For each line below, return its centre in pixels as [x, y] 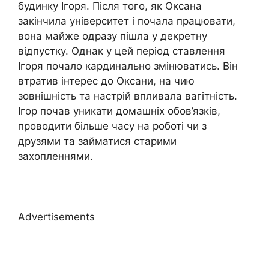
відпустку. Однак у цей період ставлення [122, 51]
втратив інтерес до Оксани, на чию [106, 81]
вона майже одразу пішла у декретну [113, 36]
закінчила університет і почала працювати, [127, 21]
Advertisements [56, 216]
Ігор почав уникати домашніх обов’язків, [119, 111]
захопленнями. [56, 156]
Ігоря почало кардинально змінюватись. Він [128, 66]
